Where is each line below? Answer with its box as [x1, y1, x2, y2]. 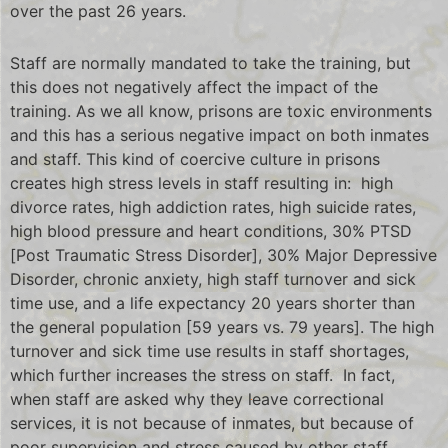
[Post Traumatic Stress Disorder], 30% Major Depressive [10, 244, 437, 265]
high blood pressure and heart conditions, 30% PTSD [10, 220, 412, 241]
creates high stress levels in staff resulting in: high [10, 172, 393, 193]
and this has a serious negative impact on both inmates [10, 124, 429, 145]
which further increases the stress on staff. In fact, [10, 364, 395, 385]
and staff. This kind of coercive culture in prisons [10, 148, 380, 169]
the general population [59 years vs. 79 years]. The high [10, 316, 434, 337]
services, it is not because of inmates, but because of [10, 412, 414, 433]
